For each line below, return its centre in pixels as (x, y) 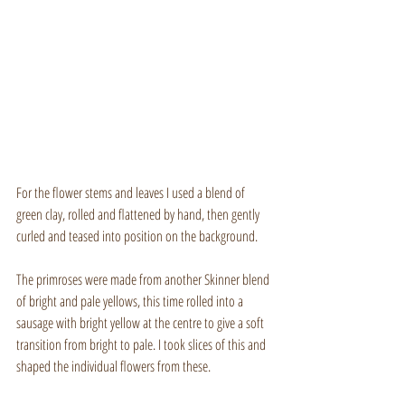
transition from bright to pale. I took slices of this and (142, 344)
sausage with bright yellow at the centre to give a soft (141, 322)
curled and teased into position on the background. (137, 235)
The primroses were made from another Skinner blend (144, 279)
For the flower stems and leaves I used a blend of (132, 192)
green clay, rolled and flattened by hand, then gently (139, 214)
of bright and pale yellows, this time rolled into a (131, 301)
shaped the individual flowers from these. (113, 366)
